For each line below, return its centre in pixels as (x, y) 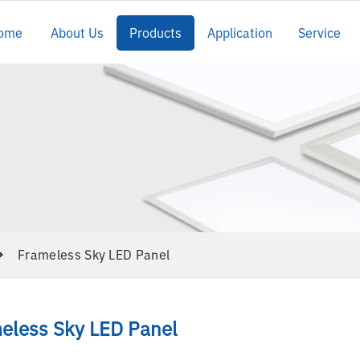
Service (319, 33)
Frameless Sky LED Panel (94, 255)
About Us (77, 33)
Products (155, 33)
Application (240, 33)
